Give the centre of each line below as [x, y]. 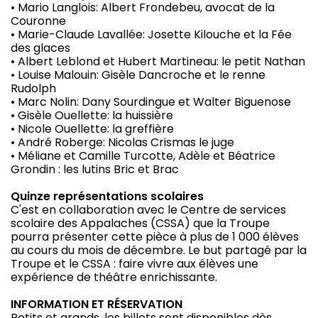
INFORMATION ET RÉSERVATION [97, 305]
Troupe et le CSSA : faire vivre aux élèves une [135, 264]
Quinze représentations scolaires [107, 197]
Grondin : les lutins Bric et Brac [95, 170]
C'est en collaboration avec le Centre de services [148, 210]
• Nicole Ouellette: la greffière [92, 129]
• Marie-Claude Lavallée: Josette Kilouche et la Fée [151, 35]
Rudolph [33, 89]
